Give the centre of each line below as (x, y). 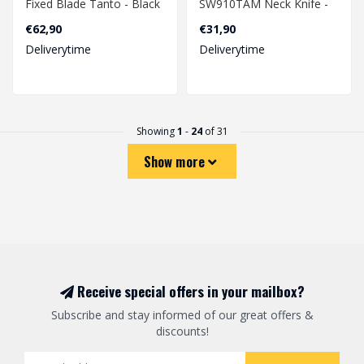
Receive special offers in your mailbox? (189, 291)
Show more (176, 161)
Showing (156, 131)
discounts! (182, 331)
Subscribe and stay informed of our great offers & (182, 314)
